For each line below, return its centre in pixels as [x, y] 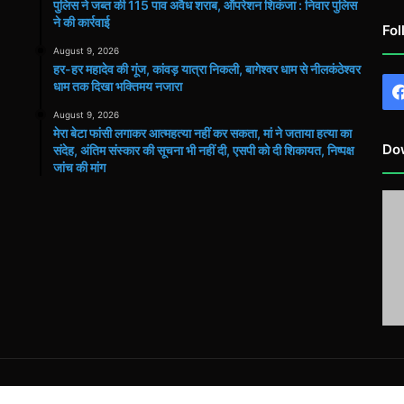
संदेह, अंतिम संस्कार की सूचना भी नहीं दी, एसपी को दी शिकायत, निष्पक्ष [204, 150]
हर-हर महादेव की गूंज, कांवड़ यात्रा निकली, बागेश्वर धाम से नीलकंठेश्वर [207, 69]
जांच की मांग [80, 167]
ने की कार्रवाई [82, 22]
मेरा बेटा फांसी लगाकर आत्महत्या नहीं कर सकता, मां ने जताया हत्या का [203, 133]
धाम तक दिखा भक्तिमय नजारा [118, 86]
